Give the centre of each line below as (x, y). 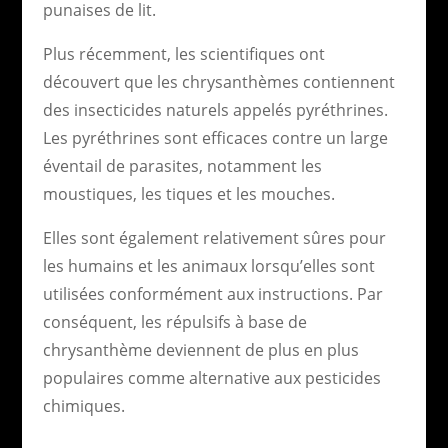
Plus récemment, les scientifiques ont (183, 53)
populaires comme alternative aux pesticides (211, 377)
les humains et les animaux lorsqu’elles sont (208, 265)
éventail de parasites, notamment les (182, 165)
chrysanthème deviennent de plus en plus (200, 349)
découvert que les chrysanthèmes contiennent (218, 81)
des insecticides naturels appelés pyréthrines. (215, 109)
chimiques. (83, 405)
